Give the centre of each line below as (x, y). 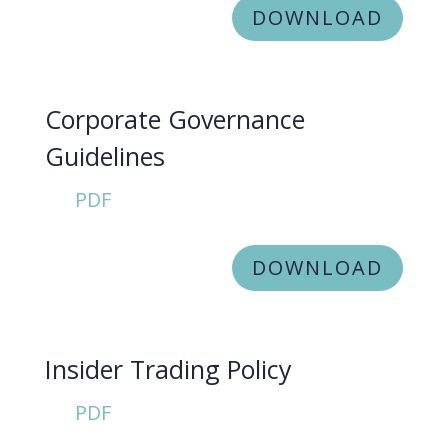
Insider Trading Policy (168, 369)
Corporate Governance (174, 119)
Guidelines (104, 156)
